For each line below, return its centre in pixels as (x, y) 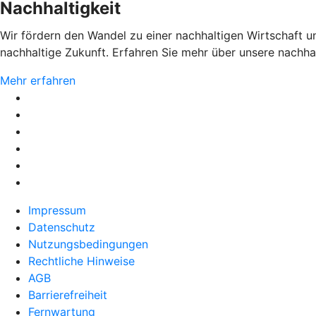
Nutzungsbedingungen (88, 244)
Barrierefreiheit (68, 295)
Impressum (57, 211)
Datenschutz (62, 227)
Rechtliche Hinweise (81, 261)
